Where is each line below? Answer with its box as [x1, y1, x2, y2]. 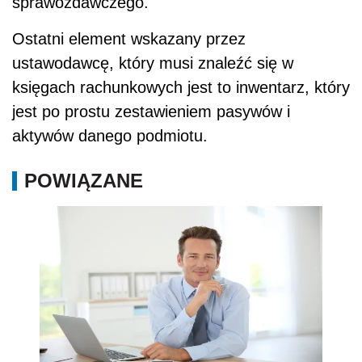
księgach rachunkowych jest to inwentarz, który [12, 78, 350, 96]
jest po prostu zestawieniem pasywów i [12, 102, 290, 120]
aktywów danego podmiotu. [12, 126, 208, 145]
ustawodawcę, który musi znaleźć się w [12, 53, 293, 72]
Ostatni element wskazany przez [12, 29, 246, 48]
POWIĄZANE [24, 169, 143, 192]
